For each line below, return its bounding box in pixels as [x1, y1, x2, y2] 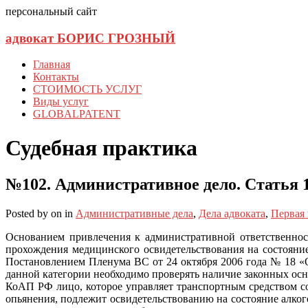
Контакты [33, 71, 79, 83]
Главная [33, 58, 70, 71]
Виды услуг [33, 96, 89, 108]
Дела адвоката [199, 208, 265, 220]
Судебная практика [5, 135, 197, 160]
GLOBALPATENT [33, 108, 120, 120]
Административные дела [76, 208, 193, 220]
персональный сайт [5, 5, 97, 17]
